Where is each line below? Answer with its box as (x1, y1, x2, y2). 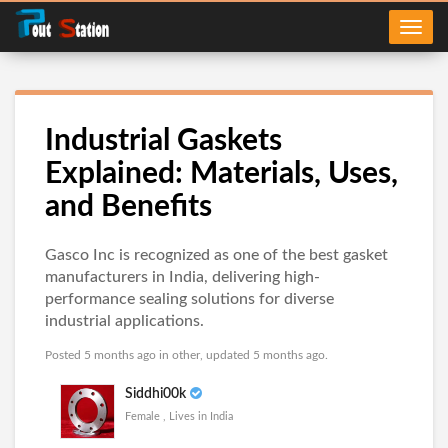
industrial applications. (45, 313, 204, 329)
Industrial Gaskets (45, 126, 282, 156)
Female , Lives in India (125, 411, 233, 422)
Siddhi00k (125, 387, 186, 401)
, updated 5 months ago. (200, 349, 328, 361)
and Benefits (45, 192, 212, 222)
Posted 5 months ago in (45, 349, 172, 361)
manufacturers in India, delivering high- (45, 269, 320, 285)
